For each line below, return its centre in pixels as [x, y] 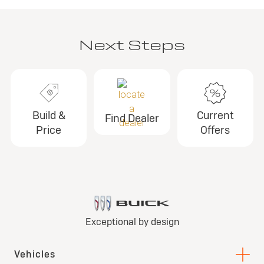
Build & [49, 115]
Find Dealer [132, 118]
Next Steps [132, 45]
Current [215, 115]
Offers [215, 130]
